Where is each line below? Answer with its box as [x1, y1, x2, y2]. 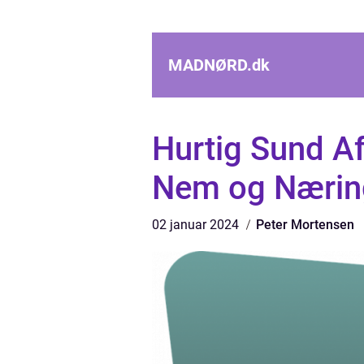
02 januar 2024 [152, 217, 242, 232]
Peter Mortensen [256, 217, 354, 232]
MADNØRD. [168, 55, 252, 75]
